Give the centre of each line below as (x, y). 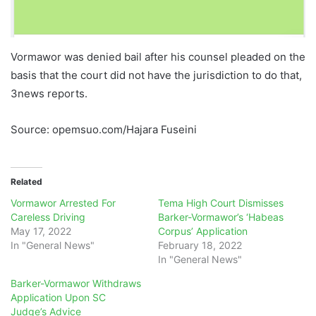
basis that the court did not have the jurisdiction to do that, (156, 75)
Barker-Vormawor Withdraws (76, 283)
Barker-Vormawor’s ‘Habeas (221, 217)
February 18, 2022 (200, 245)
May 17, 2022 (41, 231)
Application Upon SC (58, 297)
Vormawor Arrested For (63, 202)
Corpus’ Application (203, 231)
